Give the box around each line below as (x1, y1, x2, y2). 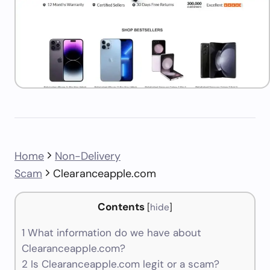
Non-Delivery (55, 149, 121, 163)
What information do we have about (25, 226, 201, 240)
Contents (98, 200, 145, 213)
